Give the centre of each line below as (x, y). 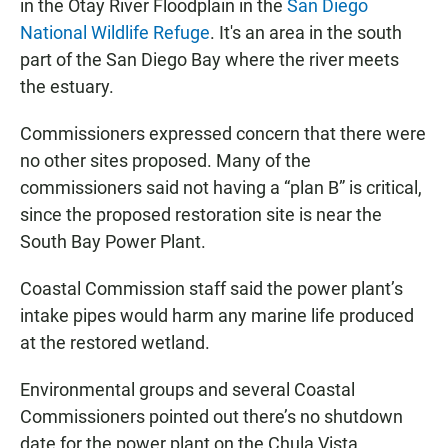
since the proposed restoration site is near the (201, 214)
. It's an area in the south (306, 32)
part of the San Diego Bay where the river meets (209, 59)
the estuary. (67, 86)
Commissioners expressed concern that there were (223, 133)
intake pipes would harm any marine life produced (217, 315)
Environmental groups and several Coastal (187, 389)
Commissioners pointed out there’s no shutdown (211, 416)
